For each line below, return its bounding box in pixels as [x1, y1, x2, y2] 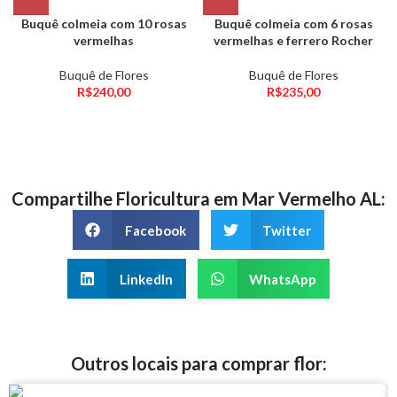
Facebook [124, 222, 186, 238]
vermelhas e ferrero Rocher [214, 33, 373, 48]
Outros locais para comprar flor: [70, 353, 327, 374]
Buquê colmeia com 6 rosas [214, 16, 373, 31]
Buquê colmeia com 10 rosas [20, 16, 187, 31]
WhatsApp [249, 270, 316, 287]
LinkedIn [119, 270, 173, 287]
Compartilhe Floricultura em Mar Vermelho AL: [12, 188, 385, 209]
